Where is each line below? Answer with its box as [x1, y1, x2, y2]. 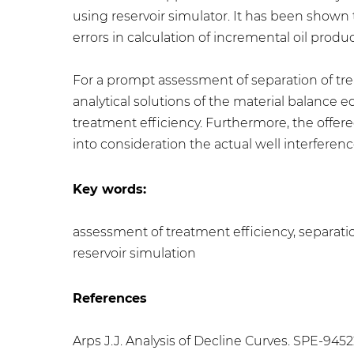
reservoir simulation [73, 246, 196, 261]
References [73, 291, 147, 306]
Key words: [73, 182, 146, 197]
